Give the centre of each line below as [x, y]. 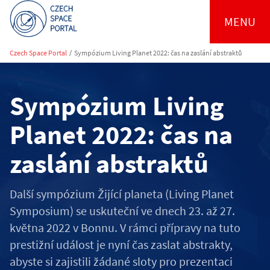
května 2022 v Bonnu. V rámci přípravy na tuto [125, 228]
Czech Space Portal [38, 53]
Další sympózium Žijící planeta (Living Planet [122, 194]
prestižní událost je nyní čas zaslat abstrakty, [121, 244]
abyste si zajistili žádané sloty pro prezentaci [121, 261]
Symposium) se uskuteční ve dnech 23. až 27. [122, 211]
